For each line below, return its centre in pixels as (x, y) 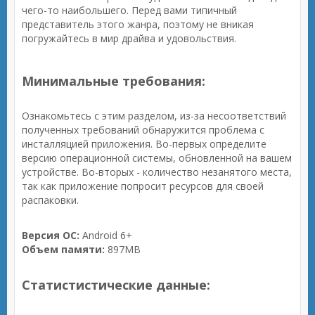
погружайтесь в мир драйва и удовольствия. (129, 38)
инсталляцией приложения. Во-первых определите (144, 144)
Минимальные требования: (114, 81)
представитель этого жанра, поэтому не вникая (138, 24)
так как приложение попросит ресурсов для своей (143, 186)
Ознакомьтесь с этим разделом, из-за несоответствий (154, 116)
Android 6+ (106, 235)
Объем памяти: (63, 249)
